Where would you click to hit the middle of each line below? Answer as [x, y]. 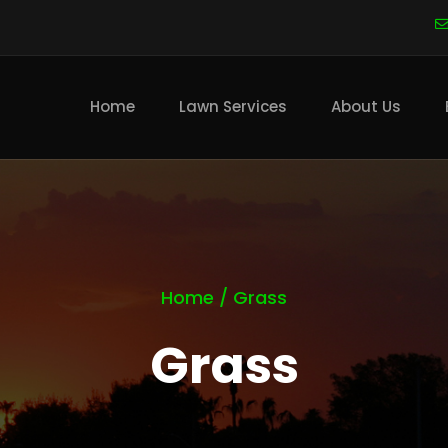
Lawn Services [233, 106]
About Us [366, 106]
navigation [122, 86]
